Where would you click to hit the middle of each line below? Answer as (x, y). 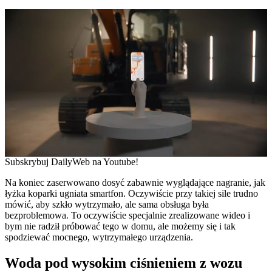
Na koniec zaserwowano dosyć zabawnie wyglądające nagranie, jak (135, 182)
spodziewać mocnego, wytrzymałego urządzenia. (99, 237)
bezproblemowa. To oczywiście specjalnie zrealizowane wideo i (127, 215)
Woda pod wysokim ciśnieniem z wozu (124, 263)
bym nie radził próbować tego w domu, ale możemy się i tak (120, 226)
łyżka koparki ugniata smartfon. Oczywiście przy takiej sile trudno (131, 193)
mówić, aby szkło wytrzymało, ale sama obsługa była (107, 204)
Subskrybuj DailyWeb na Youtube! (72, 161)
